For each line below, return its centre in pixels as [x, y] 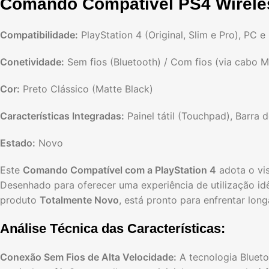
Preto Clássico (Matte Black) [86, 89]
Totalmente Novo [79, 200]
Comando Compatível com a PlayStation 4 [119, 170]
